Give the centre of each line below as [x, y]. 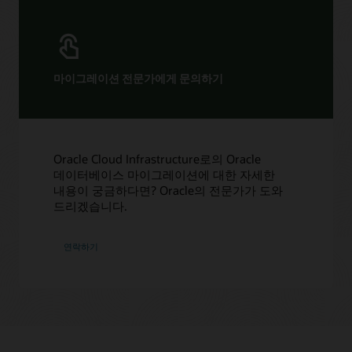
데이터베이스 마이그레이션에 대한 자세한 [165, 174]
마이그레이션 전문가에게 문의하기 [139, 79]
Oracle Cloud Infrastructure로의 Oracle [158, 158]
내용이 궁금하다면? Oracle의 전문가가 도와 [169, 190]
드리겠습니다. [91, 205]
